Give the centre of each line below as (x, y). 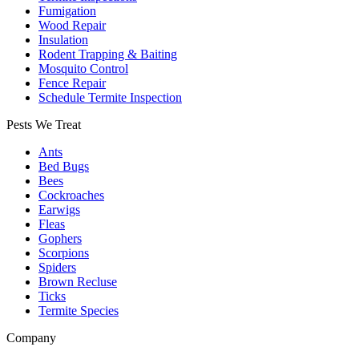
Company (31, 338)
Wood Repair (72, 26)
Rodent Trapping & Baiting (108, 54)
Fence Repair (72, 83)
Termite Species (79, 311)
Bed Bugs (64, 167)
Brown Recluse (78, 282)
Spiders (57, 268)
